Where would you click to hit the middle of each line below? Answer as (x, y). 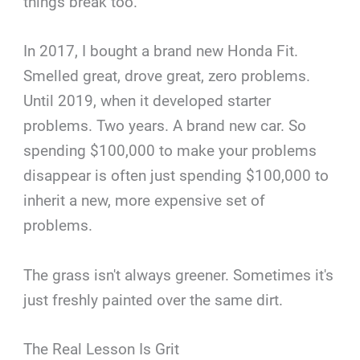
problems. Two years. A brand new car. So (165, 126)
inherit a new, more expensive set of (145, 201)
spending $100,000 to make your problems (170, 151)
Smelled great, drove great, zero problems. (167, 76)
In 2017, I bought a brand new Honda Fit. (161, 51)
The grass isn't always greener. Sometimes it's (179, 275)
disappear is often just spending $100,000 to (176, 176)
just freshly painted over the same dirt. (153, 300)
